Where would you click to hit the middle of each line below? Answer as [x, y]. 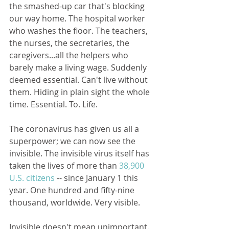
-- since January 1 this [97, 178]
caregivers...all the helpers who [70, 55]
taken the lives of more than [64, 166]
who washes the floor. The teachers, [79, 31]
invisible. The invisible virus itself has [80, 154]
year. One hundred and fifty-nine [73, 190]
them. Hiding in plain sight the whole [81, 92]
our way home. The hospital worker [78, 19]
